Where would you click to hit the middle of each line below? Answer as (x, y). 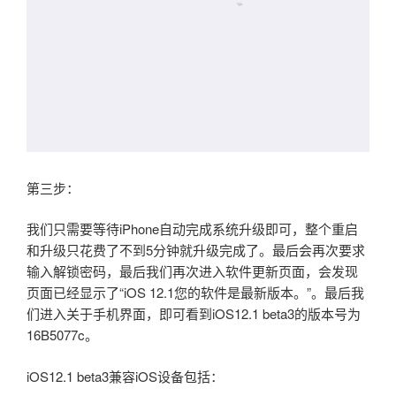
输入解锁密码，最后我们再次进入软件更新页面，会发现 (192, 271)
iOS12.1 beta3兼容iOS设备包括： (125, 376)
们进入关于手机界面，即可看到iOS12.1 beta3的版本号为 (194, 314)
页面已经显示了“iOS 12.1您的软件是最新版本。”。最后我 (195, 293)
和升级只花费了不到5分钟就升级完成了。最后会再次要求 (196, 250)
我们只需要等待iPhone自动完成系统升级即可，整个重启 (192, 229)
